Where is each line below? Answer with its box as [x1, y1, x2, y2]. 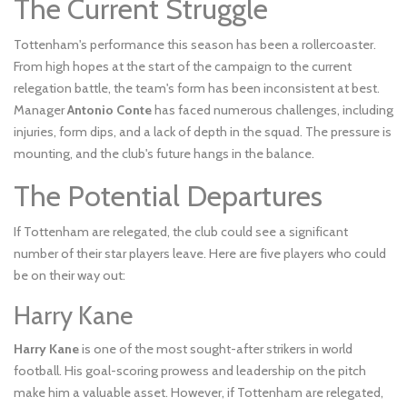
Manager [14, 102, 67, 119]
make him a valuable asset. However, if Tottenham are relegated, [14, 384, 383, 402]
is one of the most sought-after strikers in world [79, 341, 352, 358]
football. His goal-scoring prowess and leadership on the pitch [14, 362, 366, 380]
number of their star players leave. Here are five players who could [14, 245, 386, 263]
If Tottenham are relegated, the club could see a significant [14, 223, 348, 241]
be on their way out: [14, 267, 125, 284]
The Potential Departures [14, 178, 323, 214]
